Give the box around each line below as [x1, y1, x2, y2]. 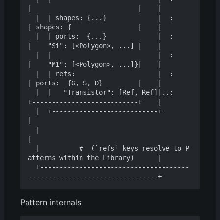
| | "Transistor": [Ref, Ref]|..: [28, 88, 36, 97]
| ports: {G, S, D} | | [28, 79, 162, 87]
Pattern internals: [20, 197, 83, 208]
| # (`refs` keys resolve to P [28, 144, 36, 153]
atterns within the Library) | [28, 154, 162, 162]
